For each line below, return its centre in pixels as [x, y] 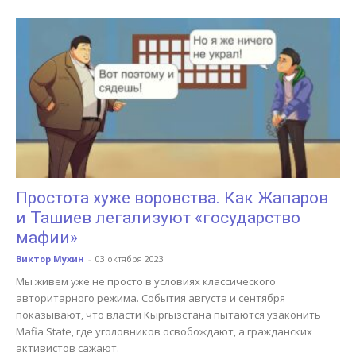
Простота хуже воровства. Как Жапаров [172, 198]
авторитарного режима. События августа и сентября [151, 298]
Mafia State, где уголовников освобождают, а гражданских [164, 332]
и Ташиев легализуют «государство [158, 218]
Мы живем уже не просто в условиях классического [146, 282]
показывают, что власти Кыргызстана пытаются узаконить [168, 315]
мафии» [47, 238]
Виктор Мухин [50, 259]
